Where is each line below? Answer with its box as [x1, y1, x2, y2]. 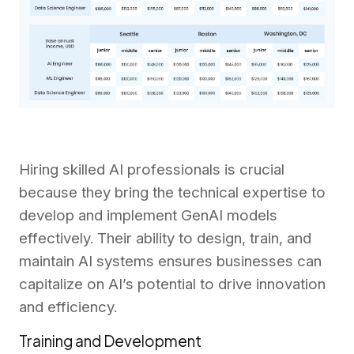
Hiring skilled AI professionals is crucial [19, 160, 284, 179]
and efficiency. [19, 298, 117, 317]
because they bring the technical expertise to [19, 183, 326, 202]
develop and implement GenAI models [19, 206, 277, 225]
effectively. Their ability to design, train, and [19, 229, 311, 248]
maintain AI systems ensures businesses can [19, 252, 322, 271]
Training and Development [19, 331, 201, 351]
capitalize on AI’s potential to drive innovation [19, 275, 326, 294]
